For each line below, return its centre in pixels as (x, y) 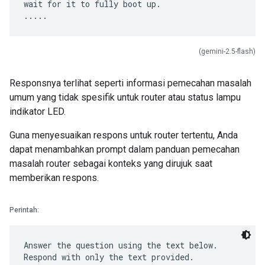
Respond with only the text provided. (109, 257)
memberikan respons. (54, 178)
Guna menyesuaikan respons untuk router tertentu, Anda (124, 135)
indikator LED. (38, 112)
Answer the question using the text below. (121, 245)
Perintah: (24, 210)
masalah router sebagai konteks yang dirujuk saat (111, 164)
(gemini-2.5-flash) (227, 51)
